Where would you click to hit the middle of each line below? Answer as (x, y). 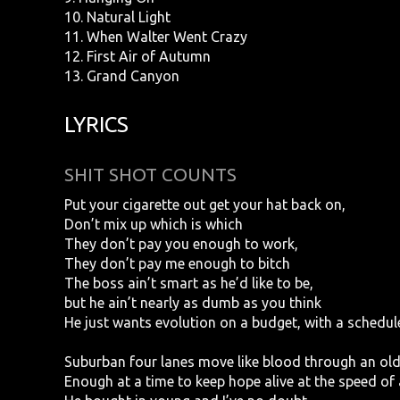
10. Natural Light (117, 17)
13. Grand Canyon (122, 76)
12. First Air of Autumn (137, 57)
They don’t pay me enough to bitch (177, 263)
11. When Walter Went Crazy (156, 37)
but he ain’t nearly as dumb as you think (193, 302)
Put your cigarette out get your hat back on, (205, 204)
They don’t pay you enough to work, (181, 243)
